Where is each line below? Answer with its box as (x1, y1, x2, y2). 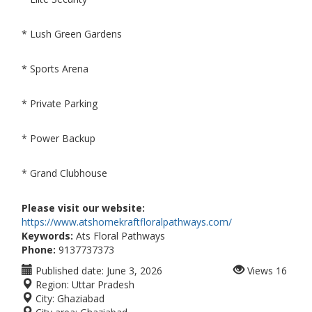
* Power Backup (22, 132, 95, 145)
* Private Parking (22, 97, 97, 110)
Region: (33, 278, 69, 291)
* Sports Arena (22, 62, 88, 75)
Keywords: (22, 229, 73, 242)
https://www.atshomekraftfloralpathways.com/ (22, 215, 232, 228)
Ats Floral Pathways (73, 229, 165, 242)
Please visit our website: (22, 201, 145, 214)
